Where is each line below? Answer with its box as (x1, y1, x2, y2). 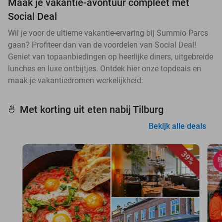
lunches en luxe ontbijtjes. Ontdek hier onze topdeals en (8, 63, 201, 73)
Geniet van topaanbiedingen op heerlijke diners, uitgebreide (8, 52, 213, 61)
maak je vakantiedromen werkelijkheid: (8, 75, 143, 85)
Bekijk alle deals (149, 121, 206, 131)
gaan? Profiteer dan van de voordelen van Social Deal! (8, 40, 196, 50)
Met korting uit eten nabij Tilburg (20, 103, 164, 115)
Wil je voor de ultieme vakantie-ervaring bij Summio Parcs (8, 28, 208, 38)
